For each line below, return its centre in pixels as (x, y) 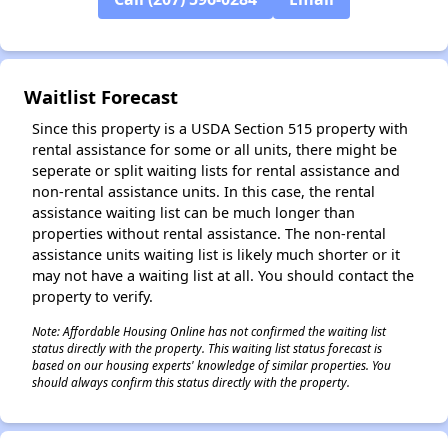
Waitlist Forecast (101, 96)
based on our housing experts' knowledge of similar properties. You (211, 365)
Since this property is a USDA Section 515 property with (220, 128)
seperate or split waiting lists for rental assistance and (216, 170)
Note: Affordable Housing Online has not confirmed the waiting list (209, 331)
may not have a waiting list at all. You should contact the (223, 275)
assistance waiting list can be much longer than (193, 212)
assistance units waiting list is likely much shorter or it (216, 254)
